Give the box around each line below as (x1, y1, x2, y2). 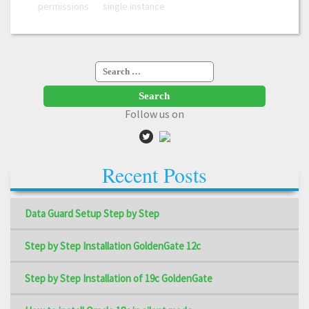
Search (94, 60, 128, 74)
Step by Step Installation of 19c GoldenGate (24, 271, 212, 285)
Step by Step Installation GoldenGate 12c (24, 239, 201, 252)
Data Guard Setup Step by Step (24, 206, 159, 220)
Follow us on (125, 106, 184, 121)
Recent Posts (102, 160, 207, 188)
